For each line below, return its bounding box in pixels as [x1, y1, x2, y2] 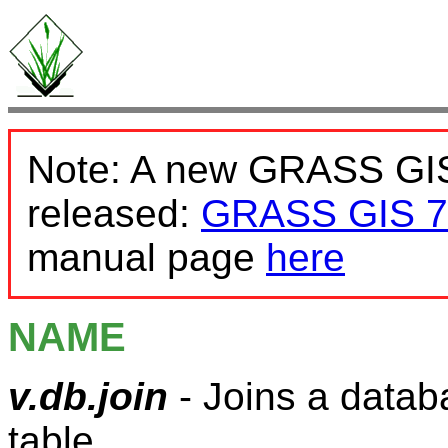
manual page [27, 236, 266, 279]
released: [27, 192, 201, 235]
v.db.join [8, 374, 168, 418]
